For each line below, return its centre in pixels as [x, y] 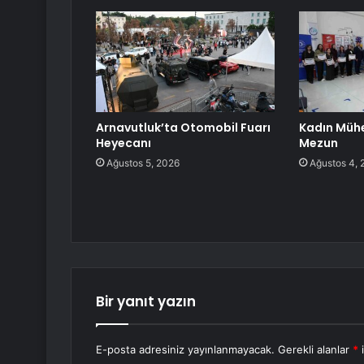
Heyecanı [123, 143]
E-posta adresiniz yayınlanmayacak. [185, 350]
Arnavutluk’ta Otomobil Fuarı [183, 128]
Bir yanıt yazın [146, 302]
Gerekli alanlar [315, 350]
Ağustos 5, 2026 [143, 163]
